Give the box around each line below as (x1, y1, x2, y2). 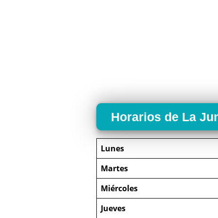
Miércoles (101, 183, 138, 194)
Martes (101, 163, 128, 174)
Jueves (101, 203, 126, 214)
